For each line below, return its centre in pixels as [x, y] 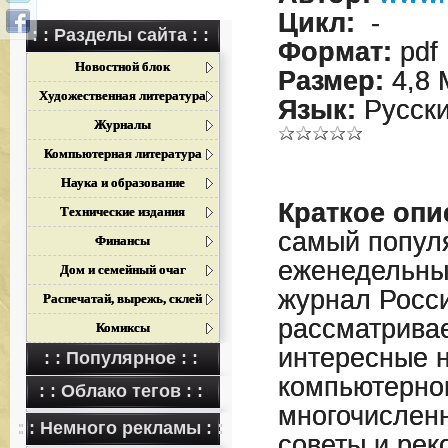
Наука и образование [122, 182]
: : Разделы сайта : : [121, 35]
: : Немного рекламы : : [121, 428]
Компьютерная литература [122, 153]
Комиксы [122, 327]
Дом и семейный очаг [122, 269]
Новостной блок [123, 66]
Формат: [334, 52]
